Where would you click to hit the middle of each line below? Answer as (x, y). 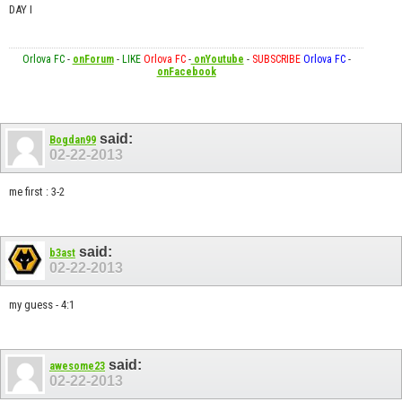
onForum (93, 59)
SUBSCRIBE (276, 59)
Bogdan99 (73, 140)
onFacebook (186, 71)
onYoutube (217, 59)
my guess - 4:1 (42, 304)
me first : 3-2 (37, 191)
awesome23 (77, 367)
